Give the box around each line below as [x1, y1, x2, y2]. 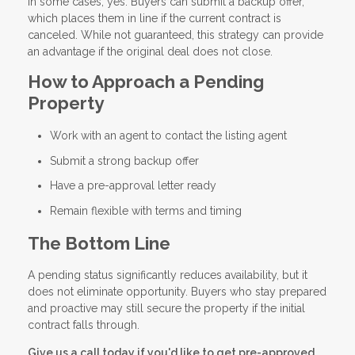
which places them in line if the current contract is [28, 12, 281, 25]
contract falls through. [28, 319, 139, 332]
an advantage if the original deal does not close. [28, 45, 273, 59]
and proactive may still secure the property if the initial [28, 302, 305, 315]
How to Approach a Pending [28, 71, 264, 93]
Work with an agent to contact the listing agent [50, 129, 287, 143]
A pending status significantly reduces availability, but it [28, 269, 307, 282]
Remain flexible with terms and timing [50, 204, 242, 217]
